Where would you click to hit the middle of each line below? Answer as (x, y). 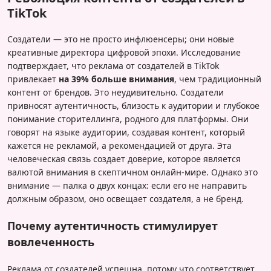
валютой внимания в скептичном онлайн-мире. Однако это (132, 172)
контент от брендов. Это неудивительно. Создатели (116, 93)
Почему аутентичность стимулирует (113, 226)
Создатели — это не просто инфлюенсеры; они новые (121, 39)
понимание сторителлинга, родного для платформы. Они (128, 119)
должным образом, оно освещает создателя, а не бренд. (126, 199)
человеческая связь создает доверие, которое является (124, 159)
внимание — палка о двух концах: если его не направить (127, 186)
